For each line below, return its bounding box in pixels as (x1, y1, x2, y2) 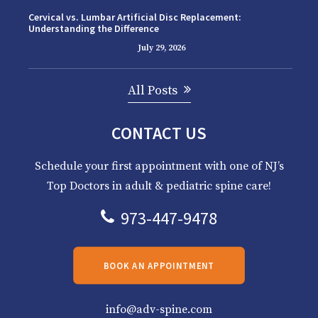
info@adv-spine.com (106, 302, 212, 317)
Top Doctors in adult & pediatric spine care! (47, 179, 271, 193)
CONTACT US (111, 122, 207, 144)
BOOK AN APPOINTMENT (103, 260, 215, 271)
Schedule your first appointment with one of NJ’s (34, 159, 284, 173)
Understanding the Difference (28, 22, 159, 35)
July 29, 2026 (138, 43, 185, 53)
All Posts (127, 82, 177, 99)
